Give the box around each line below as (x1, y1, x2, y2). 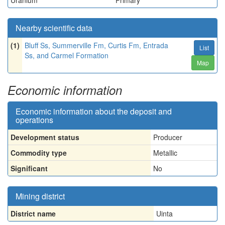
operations (16, 114, 53, 126)
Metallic (153, 148, 177, 158)
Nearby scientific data (16, 22, 92, 34)
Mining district (16, 190, 65, 202)
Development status (11, 132, 79, 142)
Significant (11, 163, 48, 173)
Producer (153, 132, 182, 142)
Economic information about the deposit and (16, 105, 172, 117)
